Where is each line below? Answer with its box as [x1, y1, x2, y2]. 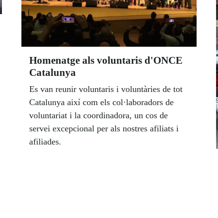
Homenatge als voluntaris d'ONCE [29, 54, 182, 67]
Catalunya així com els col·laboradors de [29, 97, 174, 108]
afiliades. [29, 137, 61, 147]
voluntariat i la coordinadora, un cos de [29, 110, 168, 121]
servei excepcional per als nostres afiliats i [29, 124, 179, 134]
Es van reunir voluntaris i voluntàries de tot [29, 84, 182, 94]
